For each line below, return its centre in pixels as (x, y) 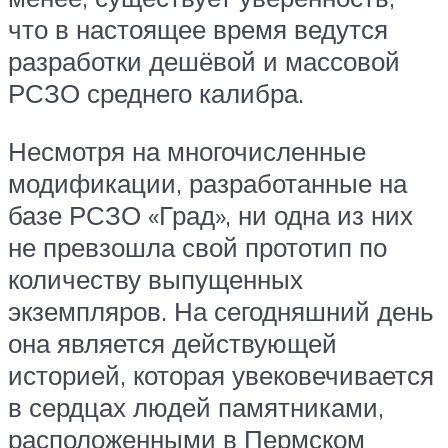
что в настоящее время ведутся (198, 29)
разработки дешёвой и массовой (204, 61)
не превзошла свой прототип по (197, 246)
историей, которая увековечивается (221, 374)
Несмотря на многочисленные (187, 150)
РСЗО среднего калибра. (156, 93)
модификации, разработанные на (207, 182)
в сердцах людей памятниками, (196, 406)
